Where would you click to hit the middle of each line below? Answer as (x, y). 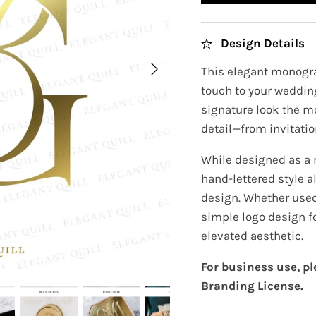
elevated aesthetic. (253, 235)
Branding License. (253, 285)
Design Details (263, 43)
